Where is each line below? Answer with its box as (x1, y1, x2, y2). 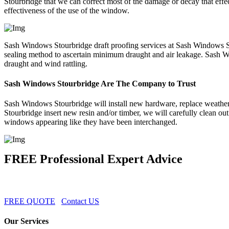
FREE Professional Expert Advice (4, 152, 182, 166)
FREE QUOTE (4, 197, 55, 206)
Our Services (4, 217, 49, 226)
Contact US (61, 197, 99, 206)
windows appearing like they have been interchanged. (4, 118, 177, 127)
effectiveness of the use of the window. (4, 6, 129, 15)
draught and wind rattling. (4, 59, 87, 68)
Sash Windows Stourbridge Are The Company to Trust (4, 79, 196, 88)
